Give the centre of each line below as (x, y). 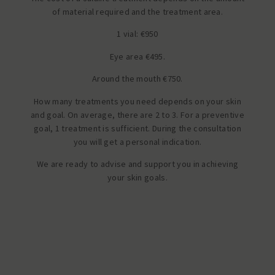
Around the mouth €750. (137, 79)
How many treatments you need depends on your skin (137, 101)
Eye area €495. (137, 56)
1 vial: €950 (137, 34)
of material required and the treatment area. (137, 12)
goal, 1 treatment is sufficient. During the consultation (137, 128)
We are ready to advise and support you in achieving (137, 164)
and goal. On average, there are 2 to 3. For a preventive (137, 114)
